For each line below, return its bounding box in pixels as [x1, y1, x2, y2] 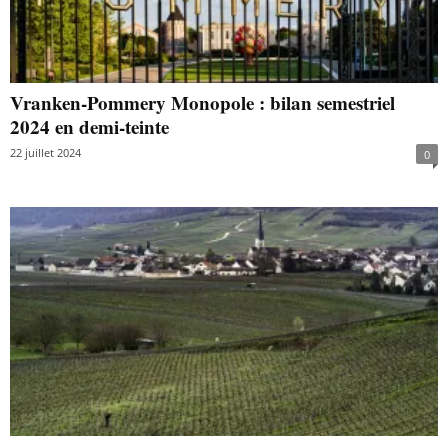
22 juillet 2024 [10, 145, 81, 161]
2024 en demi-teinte [10, 113, 169, 141]
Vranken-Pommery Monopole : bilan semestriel [10, 89, 395, 117]
